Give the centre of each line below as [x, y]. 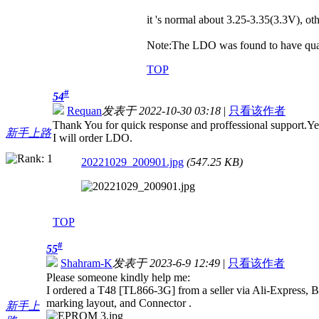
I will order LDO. [93, 138]
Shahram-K [87, 263]
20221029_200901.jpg [132, 162]
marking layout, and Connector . [119, 303]
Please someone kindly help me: [118, 278]
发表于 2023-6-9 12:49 [166, 263]
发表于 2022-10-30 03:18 [161, 111]
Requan [84, 111]
